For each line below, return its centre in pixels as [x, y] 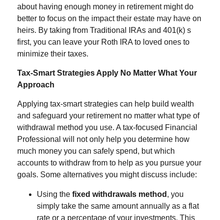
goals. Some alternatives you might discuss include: [107, 175]
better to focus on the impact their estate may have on [109, 18]
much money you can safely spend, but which [96, 151]
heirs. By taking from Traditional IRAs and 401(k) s [104, 30]
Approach [36, 85]
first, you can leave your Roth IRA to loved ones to [103, 42]
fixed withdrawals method [120, 194]
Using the [55, 194]
